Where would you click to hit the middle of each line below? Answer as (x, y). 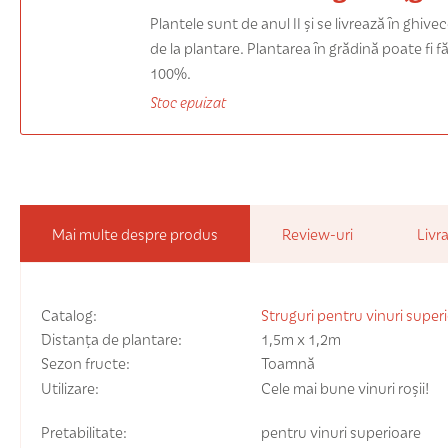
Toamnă (288, 362)
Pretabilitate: (85, 431)
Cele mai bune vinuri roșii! (345, 387)
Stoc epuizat (187, 101)
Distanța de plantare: (113, 338)
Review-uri (317, 233)
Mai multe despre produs (135, 233)
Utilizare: (71, 387)
